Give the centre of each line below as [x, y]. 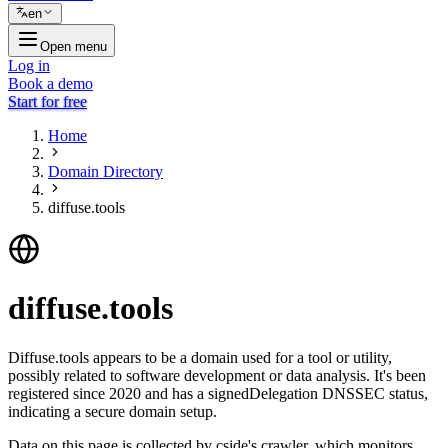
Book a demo [50, 83]
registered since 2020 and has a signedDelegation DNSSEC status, [218, 393]
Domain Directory [105, 171]
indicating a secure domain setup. [112, 411]
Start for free [47, 101]
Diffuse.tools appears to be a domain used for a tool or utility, [200, 357]
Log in [29, 65]
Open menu [73, 46]
